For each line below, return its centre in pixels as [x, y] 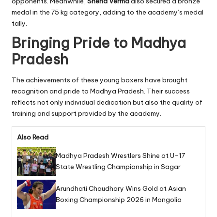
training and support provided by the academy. [86, 113]
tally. [19, 23]
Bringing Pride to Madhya [99, 43]
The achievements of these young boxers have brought [100, 80]
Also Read [33, 137]
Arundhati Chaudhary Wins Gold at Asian [121, 188]
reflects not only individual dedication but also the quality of [107, 102]
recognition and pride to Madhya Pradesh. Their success [101, 91]
